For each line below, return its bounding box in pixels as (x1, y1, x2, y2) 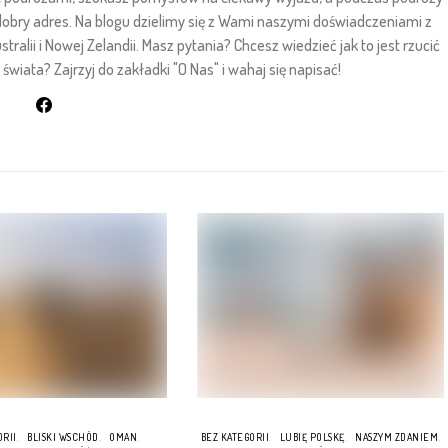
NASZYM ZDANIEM (355, 430, 439, 443)
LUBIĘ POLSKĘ (279, 430, 345, 443)
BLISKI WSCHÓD (27, 430, 99, 443)
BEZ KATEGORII (200, 430, 270, 443)
